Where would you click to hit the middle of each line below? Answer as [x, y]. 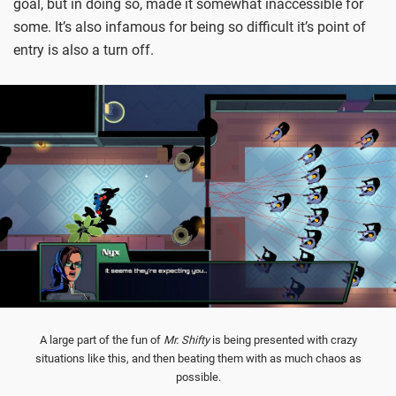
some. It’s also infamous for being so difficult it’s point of [190, 27]
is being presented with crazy [283, 340]
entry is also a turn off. [84, 49]
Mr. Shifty [186, 340]
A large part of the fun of [101, 340]
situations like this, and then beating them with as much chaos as [198, 359]
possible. [198, 377]
